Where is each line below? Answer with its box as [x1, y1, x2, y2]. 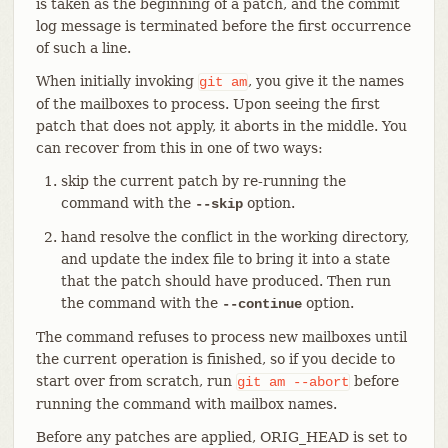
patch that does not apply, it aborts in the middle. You [35, 117, 407, 134]
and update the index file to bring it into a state [60, 250, 390, 267]
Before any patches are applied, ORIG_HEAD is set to [35, 428, 407, 445]
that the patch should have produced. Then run [60, 272, 391, 289]
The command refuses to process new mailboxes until [35, 328, 407, 345]
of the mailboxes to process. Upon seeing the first [35, 95, 380, 112]
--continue [221, 295, 302, 312]
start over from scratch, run [35, 372, 236, 389]
